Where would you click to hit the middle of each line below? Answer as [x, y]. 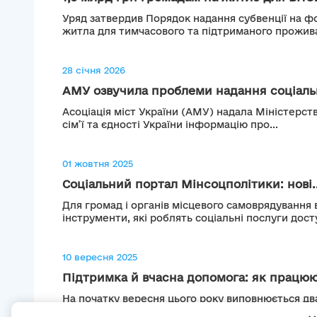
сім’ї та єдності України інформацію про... [170, 125]
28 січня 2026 [94, 70]
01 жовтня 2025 [98, 164]
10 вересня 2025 [100, 257]
